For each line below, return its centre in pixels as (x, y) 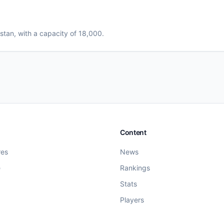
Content (133, 132)
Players (132, 200)
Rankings (135, 168)
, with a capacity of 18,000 (58, 33)
